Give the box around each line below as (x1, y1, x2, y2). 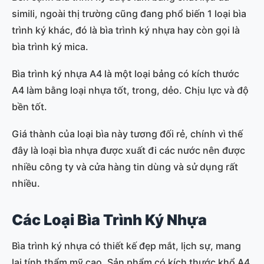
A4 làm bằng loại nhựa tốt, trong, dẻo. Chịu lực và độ (12, 84, 249, 96)
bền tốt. (12, 100, 47, 113)
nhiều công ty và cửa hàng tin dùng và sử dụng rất (12, 160, 238, 173)
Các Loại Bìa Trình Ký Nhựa (12, 210, 207, 229)
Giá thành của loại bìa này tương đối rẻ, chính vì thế (12, 127, 243, 140)
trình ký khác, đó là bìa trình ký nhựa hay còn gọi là (12, 24, 240, 36)
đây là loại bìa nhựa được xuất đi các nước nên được (12, 144, 245, 156)
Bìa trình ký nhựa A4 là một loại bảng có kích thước (12, 67, 239, 80)
